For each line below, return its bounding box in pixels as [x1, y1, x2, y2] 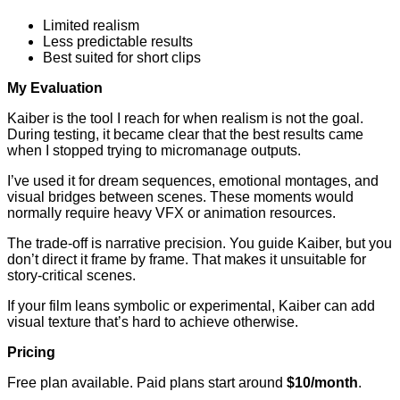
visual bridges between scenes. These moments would [7, 189, 354, 205]
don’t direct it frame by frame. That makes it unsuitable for [7, 252, 366, 268]
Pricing [7, 345, 55, 361]
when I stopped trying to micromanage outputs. [7, 143, 301, 159]
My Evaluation [7, 80, 103, 96]
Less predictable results [43, 34, 193, 50]
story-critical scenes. [7, 268, 136, 284]
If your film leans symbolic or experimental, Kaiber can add [7, 298, 375, 314]
